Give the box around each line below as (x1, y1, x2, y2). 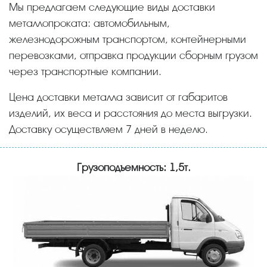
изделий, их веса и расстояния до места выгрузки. (9, 107, 252, 119)
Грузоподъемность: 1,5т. (76, 161, 191, 173)
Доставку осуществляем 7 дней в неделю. (9, 123, 208, 135)
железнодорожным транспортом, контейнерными (9, 33, 246, 45)
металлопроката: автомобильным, (9, 17, 170, 29)
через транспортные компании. (9, 65, 162, 77)
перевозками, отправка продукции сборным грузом (9, 49, 258, 61)
